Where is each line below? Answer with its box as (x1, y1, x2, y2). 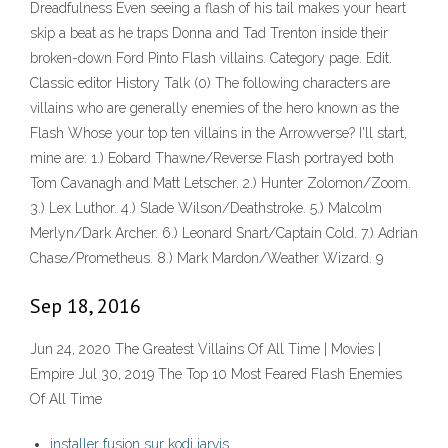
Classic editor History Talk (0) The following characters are (30, 75, 390, 92)
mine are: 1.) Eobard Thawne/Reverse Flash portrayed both (30, 150, 394, 167)
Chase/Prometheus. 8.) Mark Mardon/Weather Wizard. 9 (30, 250, 383, 267)
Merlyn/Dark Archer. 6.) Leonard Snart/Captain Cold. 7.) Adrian (30, 225, 418, 242)
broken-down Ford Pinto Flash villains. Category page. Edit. (30, 50, 392, 67)
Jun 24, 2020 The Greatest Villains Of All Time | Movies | (30, 341, 381, 358)
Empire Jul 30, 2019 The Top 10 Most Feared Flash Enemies (30, 366, 402, 383)
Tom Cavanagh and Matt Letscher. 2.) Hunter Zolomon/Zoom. (30, 175, 411, 192)
